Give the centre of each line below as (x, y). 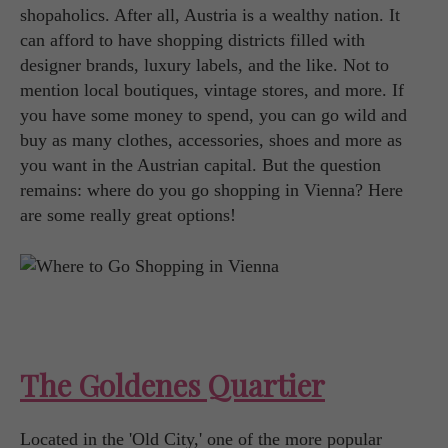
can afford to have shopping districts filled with (192, 40)
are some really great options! (128, 215)
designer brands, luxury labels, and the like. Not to (204, 65)
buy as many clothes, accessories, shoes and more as (211, 140)
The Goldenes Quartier (172, 385)
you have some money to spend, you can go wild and (213, 115)
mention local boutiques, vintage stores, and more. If (212, 90)
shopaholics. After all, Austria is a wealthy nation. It (210, 15)
